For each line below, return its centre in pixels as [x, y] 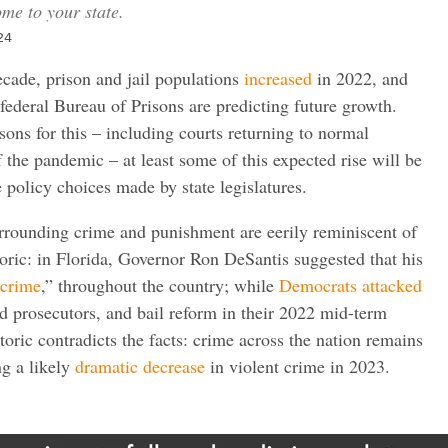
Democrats [318, 284]
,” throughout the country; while [160, 284]
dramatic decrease [140, 365]
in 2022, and [360, 77]
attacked [389, 284]
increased [278, 77]
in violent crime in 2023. [297, 365]
